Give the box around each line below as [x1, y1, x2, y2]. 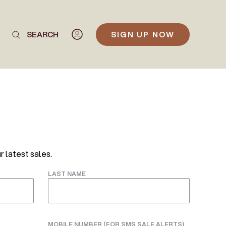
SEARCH [26, 28, 59, 40]
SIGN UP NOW [110, 28, 175, 40]
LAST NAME [48, 169, 86, 179]
